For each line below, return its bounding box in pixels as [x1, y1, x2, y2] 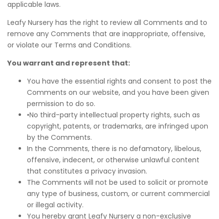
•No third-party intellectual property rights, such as [27, 110, 200, 120]
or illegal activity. [27, 200, 84, 210]
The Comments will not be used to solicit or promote [27, 177, 208, 187]
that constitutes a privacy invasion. [27, 166, 147, 176]
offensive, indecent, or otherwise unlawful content [27, 155, 199, 165]
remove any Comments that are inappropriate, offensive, [7, 29, 205, 39]
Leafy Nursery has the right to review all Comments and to [7, 18, 207, 27]
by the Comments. [27, 132, 92, 142]
